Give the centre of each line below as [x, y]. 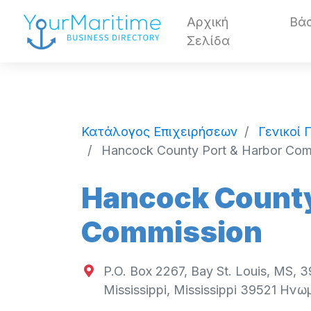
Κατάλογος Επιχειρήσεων [160, 131]
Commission [172, 232]
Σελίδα [208, 41]
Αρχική [208, 22]
